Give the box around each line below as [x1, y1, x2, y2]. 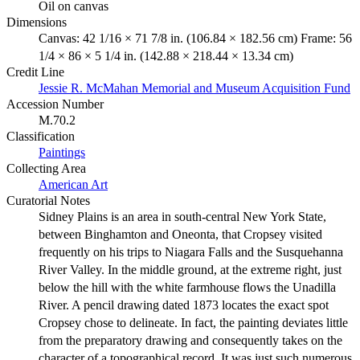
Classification [6, 129, 75, 144]
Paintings [39, 145, 85, 160]
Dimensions [6, 15, 67, 30]
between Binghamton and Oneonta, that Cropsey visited [39, 227, 322, 242]
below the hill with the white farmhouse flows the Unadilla [39, 280, 336, 295]
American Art [39, 178, 108, 192]
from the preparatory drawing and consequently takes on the [39, 333, 342, 348]
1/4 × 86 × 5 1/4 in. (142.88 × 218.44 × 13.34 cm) [39, 49, 293, 63]
